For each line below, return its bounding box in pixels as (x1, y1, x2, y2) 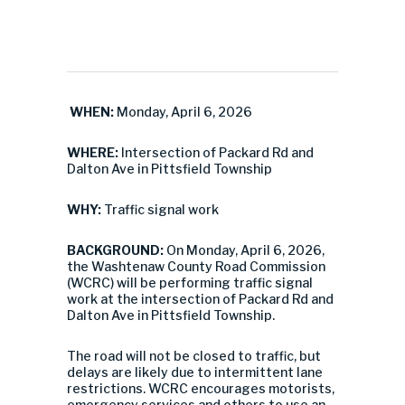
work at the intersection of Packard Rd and (67, 291, 334, 306)
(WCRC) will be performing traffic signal (67, 275, 313, 290)
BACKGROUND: (67, 242, 166, 258)
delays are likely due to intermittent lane (67, 364, 323, 380)
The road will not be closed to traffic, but (67, 348, 321, 363)
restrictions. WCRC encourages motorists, (67, 381, 334, 396)
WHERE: (67, 145, 121, 160)
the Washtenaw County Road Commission (67, 259, 325, 274)
